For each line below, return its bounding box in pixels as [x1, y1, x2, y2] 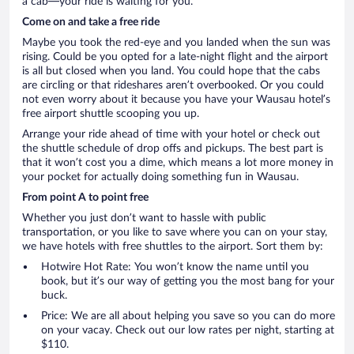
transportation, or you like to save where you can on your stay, [22, 227, 327, 239]
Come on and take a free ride [22, 17, 160, 28]
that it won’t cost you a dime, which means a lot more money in [22, 157, 333, 169]
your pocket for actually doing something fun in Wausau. [22, 171, 299, 183]
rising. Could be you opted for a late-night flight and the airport [22, 51, 328, 63]
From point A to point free [22, 192, 149, 204]
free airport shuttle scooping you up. [22, 108, 199, 120]
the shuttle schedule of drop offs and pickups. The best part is [22, 143, 323, 155]
